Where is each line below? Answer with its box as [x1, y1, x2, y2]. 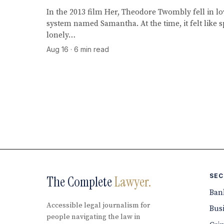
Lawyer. [114, 172, 151, 190]
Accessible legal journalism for [46, 201, 150, 210]
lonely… [46, 30, 76, 40]
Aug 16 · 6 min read [46, 44, 109, 53]
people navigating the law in [46, 212, 141, 222]
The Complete [46, 172, 115, 190]
